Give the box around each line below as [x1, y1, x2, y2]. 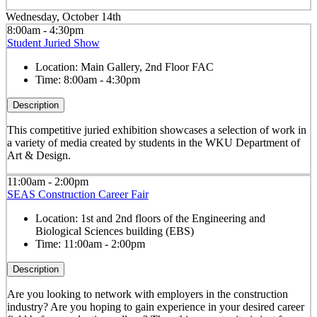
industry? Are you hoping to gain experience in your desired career [6, 301, 304, 313]
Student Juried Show [6, 37, 100, 50]
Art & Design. [6, 149, 71, 162]
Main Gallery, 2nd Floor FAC [80, 61, 214, 74]
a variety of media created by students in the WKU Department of [6, 137, 300, 149]
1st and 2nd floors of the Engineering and [80, 212, 265, 225]
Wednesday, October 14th [6, 10, 121, 23]
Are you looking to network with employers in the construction [6, 288, 288, 301]
